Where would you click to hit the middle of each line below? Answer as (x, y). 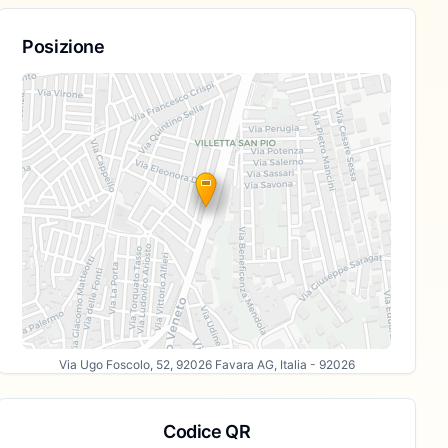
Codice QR (207, 431)
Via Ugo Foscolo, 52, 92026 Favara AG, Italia (182, 364)
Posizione (63, 46)
